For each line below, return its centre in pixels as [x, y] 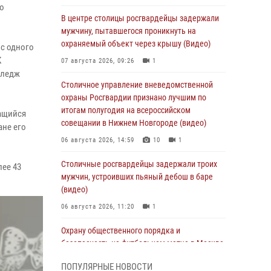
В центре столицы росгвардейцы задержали [140, 18]
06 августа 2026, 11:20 [98, 207]
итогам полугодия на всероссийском [126, 110]
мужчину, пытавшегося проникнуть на [129, 31]
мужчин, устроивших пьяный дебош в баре [137, 177]
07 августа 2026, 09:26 [98, 61]
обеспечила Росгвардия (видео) [118, 256]
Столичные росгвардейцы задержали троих [139, 164]
